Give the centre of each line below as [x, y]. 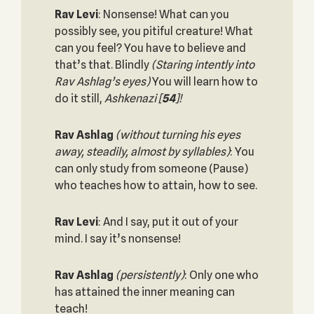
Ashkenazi [131, 98]
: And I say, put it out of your [168, 222]
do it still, [79, 98]
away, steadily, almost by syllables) [142, 152]
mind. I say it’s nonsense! [117, 239]
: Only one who [221, 275]
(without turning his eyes [178, 135]
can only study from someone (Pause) [151, 169]
